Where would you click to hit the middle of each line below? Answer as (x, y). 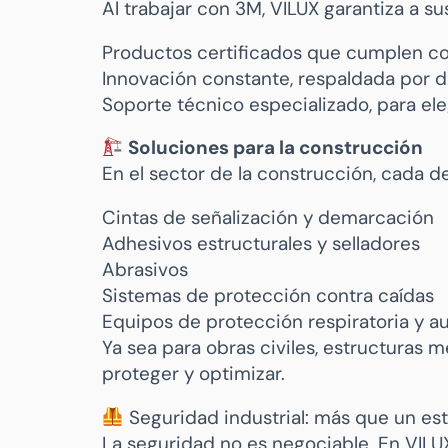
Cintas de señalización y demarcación (268, 218)
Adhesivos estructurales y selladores (261, 244)
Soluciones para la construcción (273, 148)
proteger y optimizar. (193, 374)
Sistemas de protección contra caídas (268, 296)
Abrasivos (145, 270)
